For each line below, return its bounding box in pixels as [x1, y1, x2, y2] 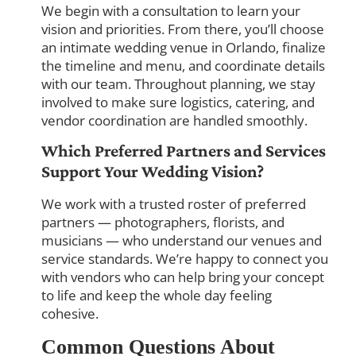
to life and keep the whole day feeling [41, 286, 273, 305]
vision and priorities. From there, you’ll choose [41, 19, 325, 38]
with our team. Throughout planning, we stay [41, 74, 316, 93]
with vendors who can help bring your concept [41, 268, 325, 287]
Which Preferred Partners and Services [41, 141, 327, 161]
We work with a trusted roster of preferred [41, 195, 307, 214]
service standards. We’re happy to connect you [41, 250, 329, 269]
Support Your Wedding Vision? [41, 161, 265, 182]
